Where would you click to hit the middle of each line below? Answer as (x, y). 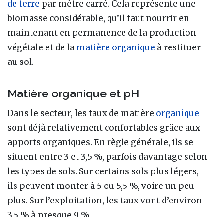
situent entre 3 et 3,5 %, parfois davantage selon (107, 157)
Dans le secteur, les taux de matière (82, 113)
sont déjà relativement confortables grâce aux (104, 128)
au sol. (21, 62)
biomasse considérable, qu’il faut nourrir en (98, 19)
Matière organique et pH (73, 93)
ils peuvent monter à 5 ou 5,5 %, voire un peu (101, 186)
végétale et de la (42, 48)
